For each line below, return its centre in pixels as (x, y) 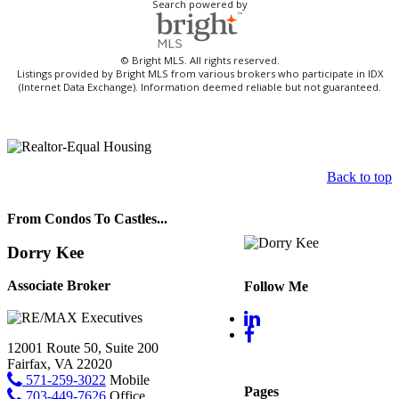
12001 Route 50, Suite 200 (83, 347)
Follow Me (276, 286)
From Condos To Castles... (87, 218)
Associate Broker (59, 286)
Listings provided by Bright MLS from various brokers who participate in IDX (199, 74)
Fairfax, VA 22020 (60, 363)
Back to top (359, 177)
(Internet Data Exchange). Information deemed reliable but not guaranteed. (199, 87)
